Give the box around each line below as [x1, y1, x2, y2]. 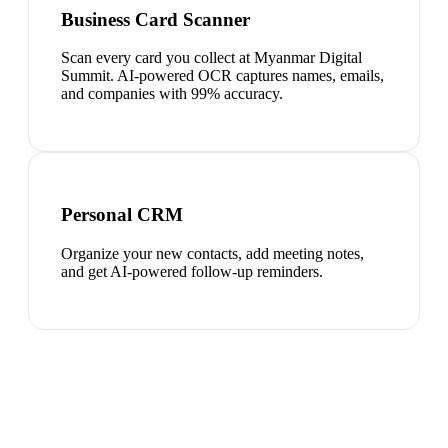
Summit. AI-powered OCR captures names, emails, [61, 67, 384, 85]
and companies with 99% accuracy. [61, 85, 283, 103]
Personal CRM [61, 203, 183, 225]
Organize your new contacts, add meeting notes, [61, 244, 364, 262]
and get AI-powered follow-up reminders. [61, 262, 323, 280]
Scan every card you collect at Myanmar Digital [61, 49, 362, 67]
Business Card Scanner [61, 8, 250, 30]
